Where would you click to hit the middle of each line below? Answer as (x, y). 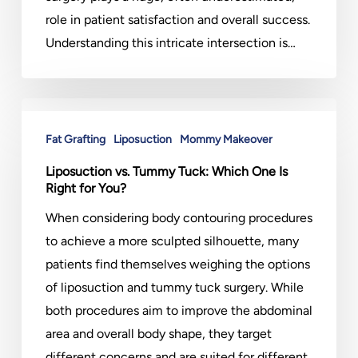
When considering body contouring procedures (179, 218)
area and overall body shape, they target (158, 334)
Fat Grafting (75, 139)
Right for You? (86, 188)
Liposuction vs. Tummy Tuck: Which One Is (166, 171)
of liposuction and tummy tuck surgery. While (174, 287)
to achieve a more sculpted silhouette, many (172, 241)
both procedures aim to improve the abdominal (179, 310)
